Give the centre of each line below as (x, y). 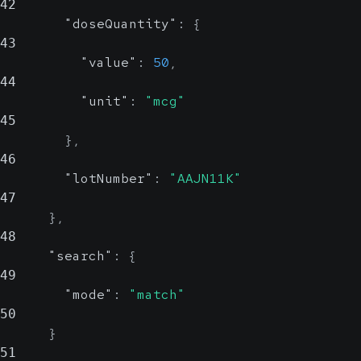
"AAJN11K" (205, 178)
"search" (81, 256)
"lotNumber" (109, 178)
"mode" (89, 295)
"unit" (105, 101)
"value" (109, 62)
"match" (157, 295)
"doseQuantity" (121, 24)
